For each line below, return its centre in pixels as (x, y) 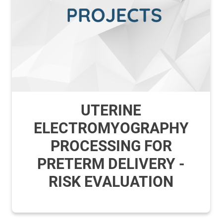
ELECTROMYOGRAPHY (111, 128)
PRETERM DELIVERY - (111, 164)
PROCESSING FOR (111, 146)
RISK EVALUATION (111, 182)
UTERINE (111, 110)
